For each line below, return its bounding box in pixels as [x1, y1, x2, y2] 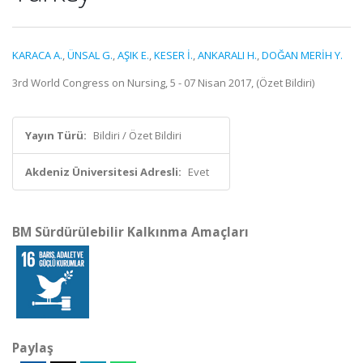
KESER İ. [154, 48, 193, 62]
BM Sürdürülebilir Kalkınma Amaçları [12, 223, 249, 241]
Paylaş [12, 339, 53, 357]
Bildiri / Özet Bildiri [93, 128, 181, 143]
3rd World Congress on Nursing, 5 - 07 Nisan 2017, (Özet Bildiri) [12, 75, 314, 90]
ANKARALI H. [198, 48, 257, 62]
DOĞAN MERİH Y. [262, 48, 343, 62]
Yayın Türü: [25, 128, 87, 143]
